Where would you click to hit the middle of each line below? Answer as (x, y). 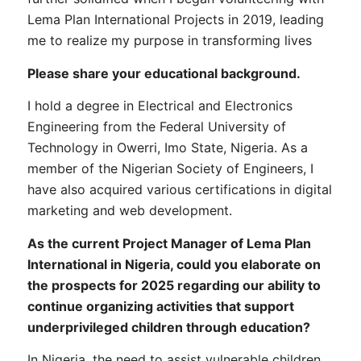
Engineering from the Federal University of (157, 127)
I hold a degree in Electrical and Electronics (160, 106)
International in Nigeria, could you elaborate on (174, 264)
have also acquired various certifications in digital (180, 190)
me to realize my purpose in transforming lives (170, 41)
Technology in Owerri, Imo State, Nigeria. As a (168, 148)
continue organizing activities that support (161, 306)
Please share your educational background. (164, 73)
